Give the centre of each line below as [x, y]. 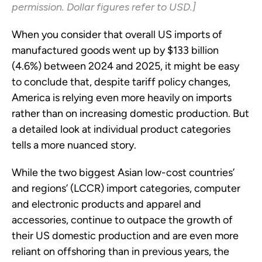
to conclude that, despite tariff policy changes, [121, 82]
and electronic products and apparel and [106, 204]
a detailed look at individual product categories [121, 130]
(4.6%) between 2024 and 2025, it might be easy [125, 66]
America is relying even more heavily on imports [122, 98]
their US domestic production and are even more [125, 236]
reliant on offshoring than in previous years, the [120, 252]
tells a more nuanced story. [74, 145]
